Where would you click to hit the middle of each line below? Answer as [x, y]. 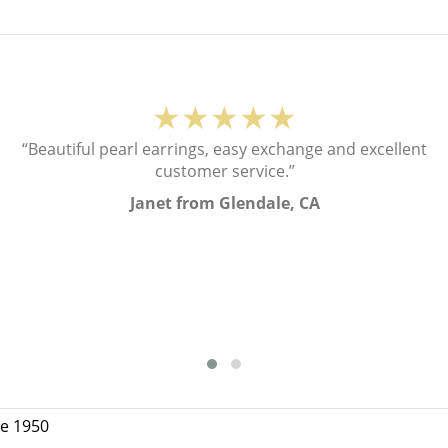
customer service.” [224, 171]
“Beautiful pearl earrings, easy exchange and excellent [225, 149]
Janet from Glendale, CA [224, 203]
